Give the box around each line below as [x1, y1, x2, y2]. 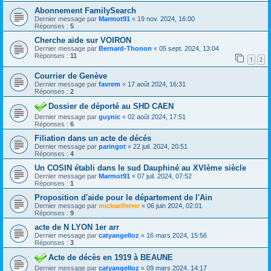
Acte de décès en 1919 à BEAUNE [48, 252, 173, 262]
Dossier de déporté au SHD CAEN [48, 101, 174, 111]
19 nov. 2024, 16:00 [137, 15, 195, 23]
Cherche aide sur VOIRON [34, 36, 131, 45]
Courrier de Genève [34, 71, 107, 80]
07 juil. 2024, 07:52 [137, 172, 192, 180]
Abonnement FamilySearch [34, 6, 136, 16]
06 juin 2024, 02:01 [147, 201, 202, 209]
